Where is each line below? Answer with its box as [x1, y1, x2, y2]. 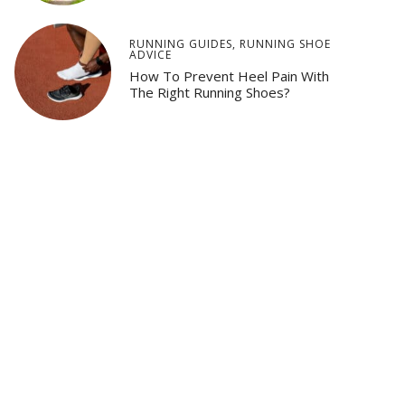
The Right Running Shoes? [128, 83, 290, 102]
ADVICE [128, 47, 172, 63]
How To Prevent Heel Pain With [128, 67, 329, 86]
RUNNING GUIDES [128, 36, 232, 52]
